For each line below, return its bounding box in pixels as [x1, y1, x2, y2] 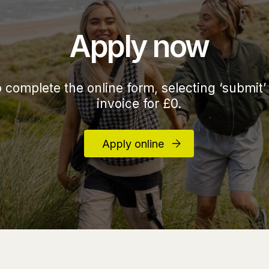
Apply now [69, 28, 209, 64]
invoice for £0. [96, 96, 181, 111]
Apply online [101, 138, 164, 150]
